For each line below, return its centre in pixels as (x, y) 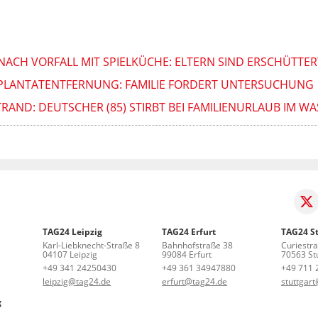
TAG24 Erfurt (189, 231)
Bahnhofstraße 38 (197, 245)
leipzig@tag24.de (77, 281)
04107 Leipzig (70, 254)
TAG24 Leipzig (73, 231)
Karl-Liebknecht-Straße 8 (92, 245)
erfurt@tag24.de (194, 281)
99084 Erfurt (187, 254)
